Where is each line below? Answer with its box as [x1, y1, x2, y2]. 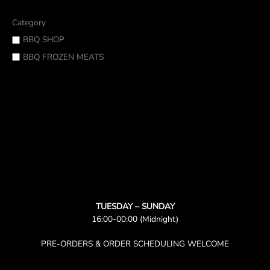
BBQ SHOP [23, 34, 64, 46]
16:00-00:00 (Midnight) [92, 213, 178, 225]
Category [12, 17, 46, 29]
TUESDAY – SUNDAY [95, 200, 175, 212]
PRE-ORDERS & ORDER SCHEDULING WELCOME [41, 237, 229, 250]
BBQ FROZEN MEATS [23, 51, 104, 63]
